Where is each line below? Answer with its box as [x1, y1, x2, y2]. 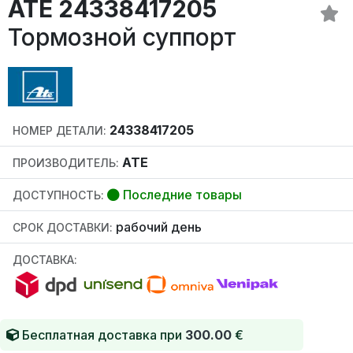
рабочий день [113, 219, 202, 236]
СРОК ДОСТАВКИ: [13, 221, 113, 235]
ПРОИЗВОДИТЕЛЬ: [13, 156, 119, 170]
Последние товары [120, 187, 242, 203]
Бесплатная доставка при [19, 327, 185, 344]
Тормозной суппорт [8, 23, 236, 52]
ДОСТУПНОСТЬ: [13, 188, 104, 203]
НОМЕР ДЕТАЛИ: [13, 124, 106, 138]
